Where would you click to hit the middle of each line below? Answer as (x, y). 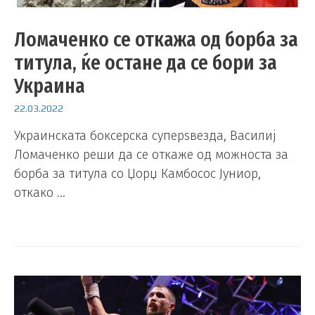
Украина (50, 85)
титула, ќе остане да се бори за (146, 62)
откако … (40, 193)
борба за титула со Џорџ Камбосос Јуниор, (137, 174)
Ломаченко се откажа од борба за (156, 39)
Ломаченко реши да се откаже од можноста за (151, 155)
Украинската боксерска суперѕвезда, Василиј (145, 136)
